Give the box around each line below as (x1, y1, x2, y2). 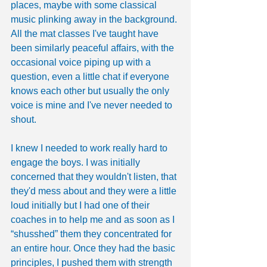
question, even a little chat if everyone (11, 72, 172, 82)
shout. (11, 114, 36, 125)
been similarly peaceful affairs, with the (11, 43, 176, 54)
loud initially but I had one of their (11, 200, 152, 211)
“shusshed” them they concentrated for (11, 229, 174, 240)
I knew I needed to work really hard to (11, 143, 170, 154)
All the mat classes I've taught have (11, 29, 161, 39)
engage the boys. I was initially (11, 157, 142, 168)
